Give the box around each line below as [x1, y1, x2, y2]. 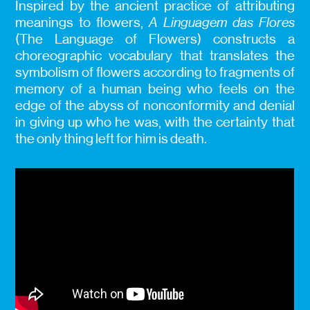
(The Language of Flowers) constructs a [15, 30, 295, 47]
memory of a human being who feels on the [15, 80, 295, 97]
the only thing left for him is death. [15, 130, 208, 147]
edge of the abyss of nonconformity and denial [15, 97, 295, 113]
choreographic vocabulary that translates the [15, 47, 295, 64]
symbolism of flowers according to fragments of [15, 64, 295, 80]
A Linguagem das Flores [143, 14, 295, 30]
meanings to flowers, [15, 14, 144, 30]
